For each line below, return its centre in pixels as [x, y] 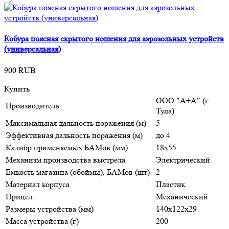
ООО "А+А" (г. [183, 100]
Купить [17, 88]
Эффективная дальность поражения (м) [74, 135]
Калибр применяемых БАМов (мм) [67, 147]
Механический [182, 196]
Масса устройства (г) [42, 221]
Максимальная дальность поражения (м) [76, 123]
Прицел [19, 196]
